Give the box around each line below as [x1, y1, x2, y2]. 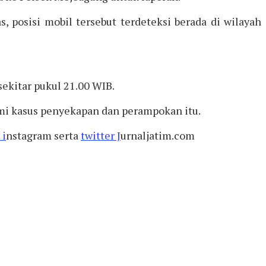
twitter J [81, 128, 121, 142]
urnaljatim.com [121, 128, 195, 142]
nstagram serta [6, 128, 81, 142]
